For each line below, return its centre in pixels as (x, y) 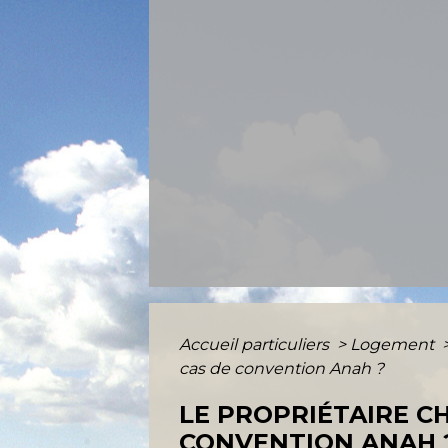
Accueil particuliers (256, 344)
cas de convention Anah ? (282, 368)
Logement (394, 344)
